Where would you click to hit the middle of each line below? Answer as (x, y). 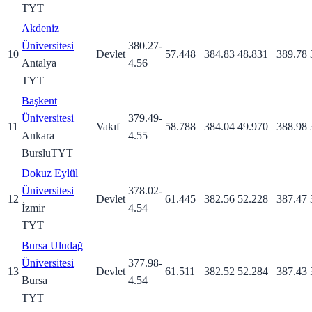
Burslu (36, 153)
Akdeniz (40, 28)
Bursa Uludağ (52, 245)
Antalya (39, 63)
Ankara (38, 135)
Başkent (39, 100)
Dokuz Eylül (50, 173)
